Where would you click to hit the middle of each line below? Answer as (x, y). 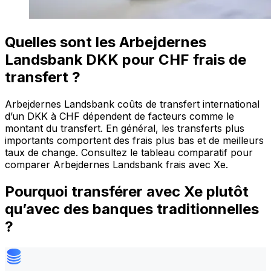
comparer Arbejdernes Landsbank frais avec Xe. (116, 165)
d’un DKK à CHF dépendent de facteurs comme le (119, 116)
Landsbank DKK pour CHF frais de (126, 60)
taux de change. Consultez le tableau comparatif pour (129, 153)
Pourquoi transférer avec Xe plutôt (127, 191)
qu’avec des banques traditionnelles (132, 209)
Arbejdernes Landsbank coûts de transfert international (132, 104)
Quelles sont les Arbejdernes (106, 42)
